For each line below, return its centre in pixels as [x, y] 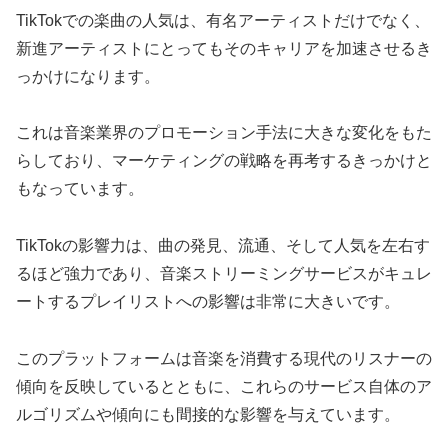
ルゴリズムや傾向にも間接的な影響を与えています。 [208, 414]
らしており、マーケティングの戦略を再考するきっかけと [224, 161]
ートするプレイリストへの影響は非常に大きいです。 [208, 302]
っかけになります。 [88, 76]
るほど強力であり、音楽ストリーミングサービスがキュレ [224, 274]
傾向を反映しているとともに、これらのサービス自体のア [224, 386]
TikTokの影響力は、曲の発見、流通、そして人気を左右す [223, 246]
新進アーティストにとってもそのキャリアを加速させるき [224, 48]
